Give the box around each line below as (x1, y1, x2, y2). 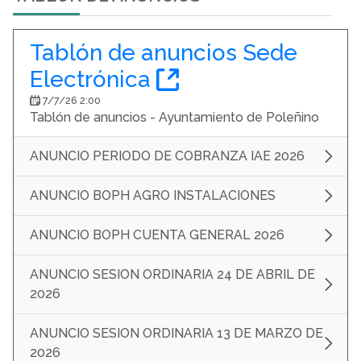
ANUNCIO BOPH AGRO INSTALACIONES (30, 188, 276, 204)
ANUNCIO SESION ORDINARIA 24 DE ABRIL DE (30, 267, 315, 283)
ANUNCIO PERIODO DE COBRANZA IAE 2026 (30, 148, 305, 164)
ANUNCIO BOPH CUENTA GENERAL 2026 (30, 227, 284, 243)
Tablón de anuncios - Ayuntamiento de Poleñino (30, 110, 319, 126)
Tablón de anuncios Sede (30, 39, 297, 67)
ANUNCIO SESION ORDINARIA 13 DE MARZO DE (30, 326, 323, 342)
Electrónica (30, 66, 156, 93)
